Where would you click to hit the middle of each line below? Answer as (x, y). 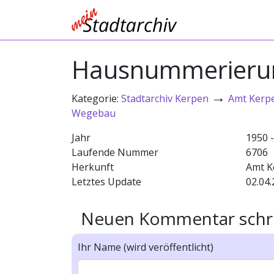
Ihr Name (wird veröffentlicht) (146, 247)
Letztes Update (106, 182)
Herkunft (93, 167)
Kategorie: (96, 98)
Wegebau (94, 113)
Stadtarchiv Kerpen (165, 98)
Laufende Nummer (115, 152)
